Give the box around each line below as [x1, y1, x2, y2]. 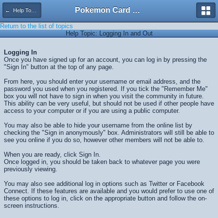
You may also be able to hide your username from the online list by [4, 122, 192, 129]
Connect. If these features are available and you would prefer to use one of [4, 187, 214, 195]
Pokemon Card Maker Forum [132, 6, 140, 14]
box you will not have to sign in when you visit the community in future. [4, 92, 204, 100]
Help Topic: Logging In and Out [65, 30, 153, 37]
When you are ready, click [4, 151, 79, 158]
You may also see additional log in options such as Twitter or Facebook [4, 180, 204, 187]
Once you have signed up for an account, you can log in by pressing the [4, 56, 207, 63]
